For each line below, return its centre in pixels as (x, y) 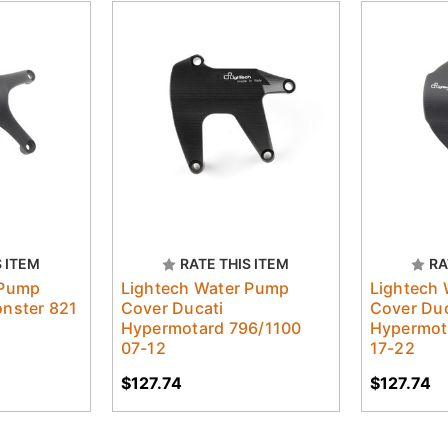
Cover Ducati (172, 307)
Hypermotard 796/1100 (211, 327)
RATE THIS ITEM (234, 263)
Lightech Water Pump (205, 287)
